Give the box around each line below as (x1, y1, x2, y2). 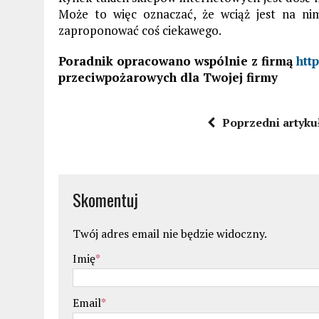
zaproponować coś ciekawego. (58, 21, 221, 38)
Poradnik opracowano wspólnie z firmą (58, 52, 296, 69)
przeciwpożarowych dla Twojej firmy (58, 68, 278, 85)
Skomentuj (73, 186, 138, 212)
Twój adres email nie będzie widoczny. (73, 225, 267, 241)
